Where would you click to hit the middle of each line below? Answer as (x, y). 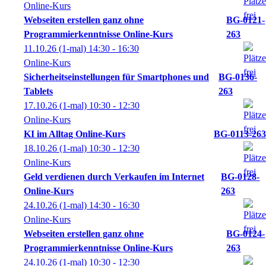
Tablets (38, 91)
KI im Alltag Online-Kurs (75, 134)
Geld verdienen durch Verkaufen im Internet (114, 177)
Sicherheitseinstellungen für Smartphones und (116, 77)
